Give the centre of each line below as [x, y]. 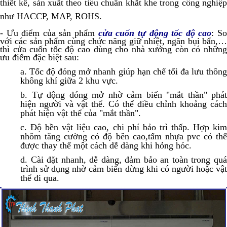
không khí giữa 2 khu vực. [69, 81]
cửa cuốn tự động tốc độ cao [155, 33]
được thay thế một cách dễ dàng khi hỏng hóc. [106, 146]
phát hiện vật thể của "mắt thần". [81, 113]
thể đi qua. [40, 178]
